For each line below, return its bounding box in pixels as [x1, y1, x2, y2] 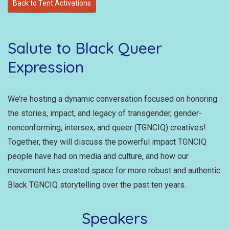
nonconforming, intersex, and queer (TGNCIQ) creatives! [8, 122, 206, 132]
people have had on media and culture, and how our [8, 151, 189, 161]
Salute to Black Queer [8, 38, 162, 58]
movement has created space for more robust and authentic [8, 165, 220, 175]
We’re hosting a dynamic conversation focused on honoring [8, 94, 217, 104]
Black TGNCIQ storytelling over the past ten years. [8, 179, 186, 190]
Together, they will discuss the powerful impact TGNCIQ [8, 136, 207, 147]
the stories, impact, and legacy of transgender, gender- [8, 108, 202, 118]
